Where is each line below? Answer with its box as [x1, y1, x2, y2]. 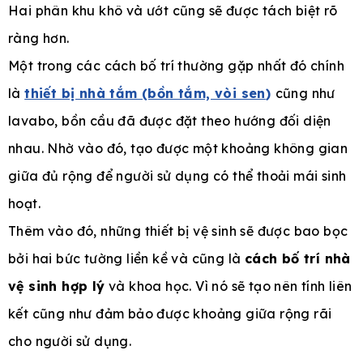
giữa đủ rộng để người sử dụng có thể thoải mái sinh [8, 167, 347, 184]
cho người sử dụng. [8, 332, 132, 349]
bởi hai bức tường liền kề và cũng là [8, 250, 245, 267]
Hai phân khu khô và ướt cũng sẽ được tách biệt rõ [8, 2, 338, 19]
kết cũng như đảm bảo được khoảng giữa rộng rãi [8, 305, 332, 322]
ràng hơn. [8, 29, 70, 46]
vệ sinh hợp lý [8, 277, 105, 294]
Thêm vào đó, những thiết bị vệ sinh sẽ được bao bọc [8, 222, 348, 239]
